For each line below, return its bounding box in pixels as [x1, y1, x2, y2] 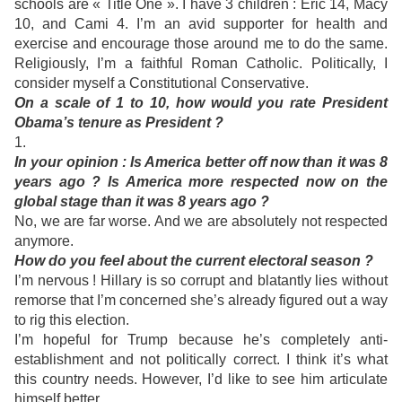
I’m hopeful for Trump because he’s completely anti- [14, 332, 388, 348]
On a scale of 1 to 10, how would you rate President [14, 95, 388, 111]
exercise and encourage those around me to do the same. [14, 36, 388, 52]
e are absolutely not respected [195, 214, 388, 230]
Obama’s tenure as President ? [14, 115, 223, 131]
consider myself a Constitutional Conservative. [14, 75, 309, 92]
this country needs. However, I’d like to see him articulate [14, 371, 388, 388]
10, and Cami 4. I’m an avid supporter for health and [14, 16, 388, 32]
